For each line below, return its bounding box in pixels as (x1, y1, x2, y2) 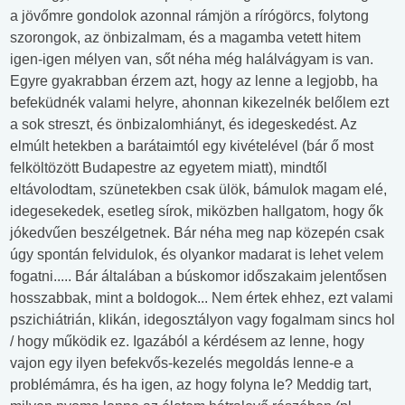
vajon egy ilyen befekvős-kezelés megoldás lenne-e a (10, 355, 353, 371)
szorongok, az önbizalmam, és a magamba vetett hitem (10, 30, 361, 45)
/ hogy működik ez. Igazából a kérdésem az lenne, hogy (10, 334, 364, 349)
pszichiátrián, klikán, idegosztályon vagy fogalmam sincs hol (10, 312, 395, 327)
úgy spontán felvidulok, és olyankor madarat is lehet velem (10, 247, 383, 262)
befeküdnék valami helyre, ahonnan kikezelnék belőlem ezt (10, 95, 389, 110)
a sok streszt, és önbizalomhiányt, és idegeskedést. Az (10, 117, 357, 132)
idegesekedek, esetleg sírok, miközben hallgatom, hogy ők (10, 203, 383, 219)
